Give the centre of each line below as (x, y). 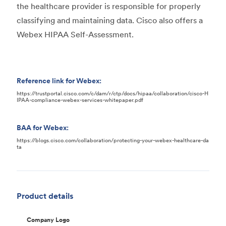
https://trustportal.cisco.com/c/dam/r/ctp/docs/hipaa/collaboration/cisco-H (113, 93)
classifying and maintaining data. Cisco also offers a (110, 20)
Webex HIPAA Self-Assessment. (75, 34)
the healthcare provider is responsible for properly (109, 6)
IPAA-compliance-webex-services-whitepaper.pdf (80, 100)
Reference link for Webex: (59, 81)
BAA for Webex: (43, 128)
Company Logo (48, 220)
